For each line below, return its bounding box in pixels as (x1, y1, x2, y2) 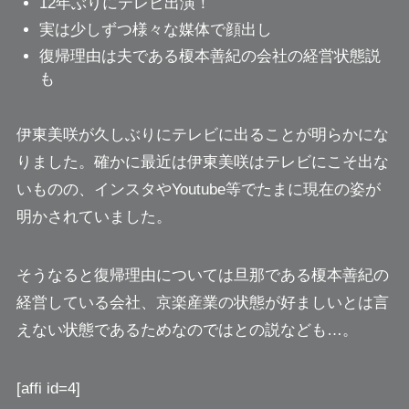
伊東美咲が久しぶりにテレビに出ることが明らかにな (16, 126, 389, 144)
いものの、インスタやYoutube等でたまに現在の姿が (16, 181, 381, 199)
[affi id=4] (16, 380, 80, 398)
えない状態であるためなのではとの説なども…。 (16, 321, 358, 340)
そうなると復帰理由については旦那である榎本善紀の (16, 267, 389, 285)
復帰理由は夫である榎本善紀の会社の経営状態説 (39, 47, 382, 66)
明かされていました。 (16, 208, 172, 226)
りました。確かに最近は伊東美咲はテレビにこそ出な (16, 153, 389, 172)
